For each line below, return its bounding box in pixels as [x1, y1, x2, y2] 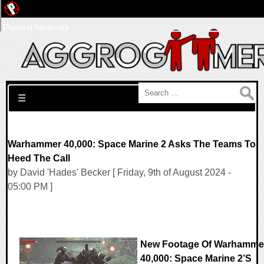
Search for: [8, 84, 53, 94]
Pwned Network [3, 23, 70, 33]
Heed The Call [8, 153, 70, 163]
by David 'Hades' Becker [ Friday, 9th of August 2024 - [8, 167, 231, 177]
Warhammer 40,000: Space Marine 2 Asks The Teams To [8, 139, 256, 149]
